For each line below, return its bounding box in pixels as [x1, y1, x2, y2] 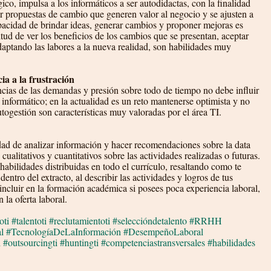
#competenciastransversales [101, 236, 205, 249]
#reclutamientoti [49, 214, 110, 227]
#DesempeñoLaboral [123, 225, 203, 238]
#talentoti [11, 214, 47, 227]
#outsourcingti [3, 236, 57, 249]
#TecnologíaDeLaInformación [6, 225, 121, 238]
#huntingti [60, 236, 99, 249]
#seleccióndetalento [113, 214, 187, 227]
